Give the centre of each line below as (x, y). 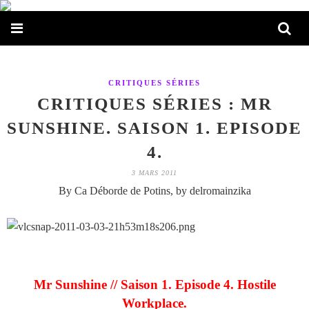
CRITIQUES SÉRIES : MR (154, 104)
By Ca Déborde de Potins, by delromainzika (154, 191)
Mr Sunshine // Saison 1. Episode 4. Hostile (154, 285)
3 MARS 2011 (154, 173)
